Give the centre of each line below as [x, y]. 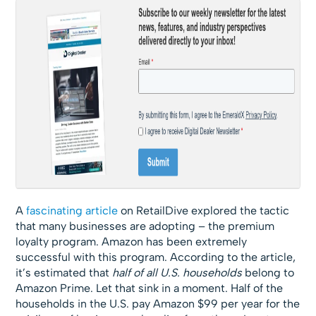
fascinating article [72, 211]
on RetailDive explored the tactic [204, 211]
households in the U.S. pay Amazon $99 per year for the [158, 304]
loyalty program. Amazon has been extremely [132, 242]
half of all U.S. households [179, 273]
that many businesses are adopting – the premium [145, 226]
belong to [270, 273]
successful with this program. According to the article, [156, 257]
